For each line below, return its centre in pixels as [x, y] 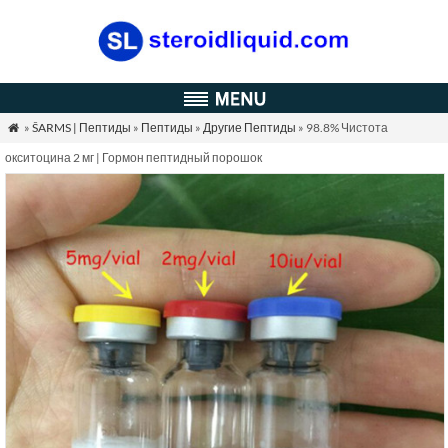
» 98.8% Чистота [341, 127]
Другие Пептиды [249, 127]
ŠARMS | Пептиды [81, 127]
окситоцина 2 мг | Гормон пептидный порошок [133, 157]
